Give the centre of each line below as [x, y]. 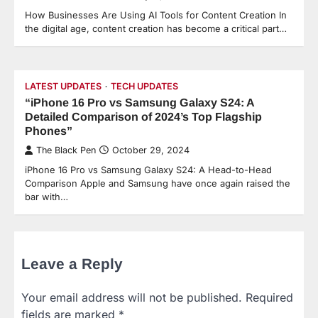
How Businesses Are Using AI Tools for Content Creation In [156, 15]
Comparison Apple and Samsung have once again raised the [158, 183]
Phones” [49, 131]
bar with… [46, 197]
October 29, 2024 [151, 150]
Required [269, 298]
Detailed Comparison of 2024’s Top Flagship [143, 117]
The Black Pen [66, 150]
